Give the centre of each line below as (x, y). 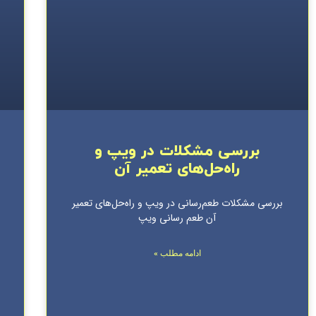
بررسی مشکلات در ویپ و (177, 152)
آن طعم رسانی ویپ (177, 218)
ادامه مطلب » (177, 254)
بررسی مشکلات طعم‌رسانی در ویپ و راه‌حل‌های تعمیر (177, 203)
